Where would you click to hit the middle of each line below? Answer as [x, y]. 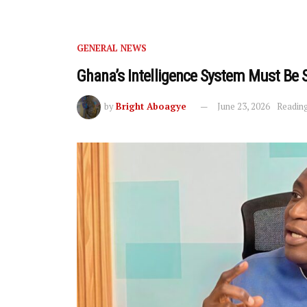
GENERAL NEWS [112, 48]
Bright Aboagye [151, 106]
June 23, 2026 [244, 106]
